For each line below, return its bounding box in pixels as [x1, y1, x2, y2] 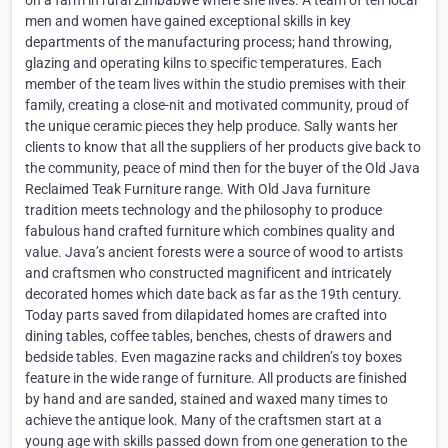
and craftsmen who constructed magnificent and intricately [25, 265, 392, 282]
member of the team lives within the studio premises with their [25, 76, 406, 93]
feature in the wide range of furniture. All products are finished [25, 370, 407, 387]
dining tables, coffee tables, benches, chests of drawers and [25, 328, 392, 345]
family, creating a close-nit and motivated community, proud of [25, 97, 409, 114]
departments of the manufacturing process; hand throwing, [25, 34, 392, 51]
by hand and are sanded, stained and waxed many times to [25, 391, 388, 408]
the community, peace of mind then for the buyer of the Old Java [25, 160, 420, 177]
